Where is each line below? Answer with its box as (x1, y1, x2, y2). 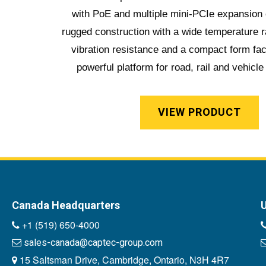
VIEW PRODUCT (158, 104, 241, 121)
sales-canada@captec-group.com (24, 235, 163, 250)
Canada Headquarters (12, 198, 120, 211)
